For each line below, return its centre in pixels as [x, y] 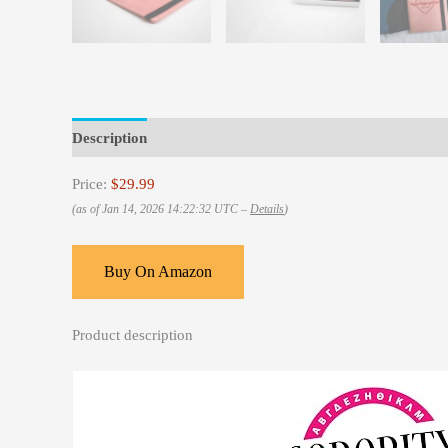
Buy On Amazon [158, 272]
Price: [91, 184]
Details [267, 209]
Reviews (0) [204, 137]
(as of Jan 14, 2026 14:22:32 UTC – [161, 209]
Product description [132, 335]
